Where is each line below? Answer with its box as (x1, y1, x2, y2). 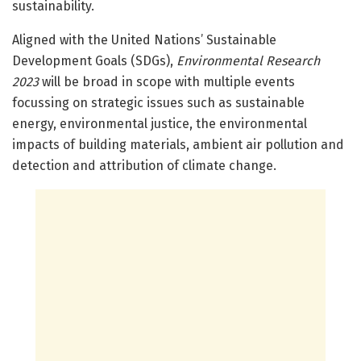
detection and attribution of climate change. (12, 157, 280, 173)
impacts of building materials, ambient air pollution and (12, 136, 344, 152)
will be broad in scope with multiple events (39, 73, 295, 89)
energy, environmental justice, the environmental (12, 115, 307, 131)
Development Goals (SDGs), (12, 52, 176, 68)
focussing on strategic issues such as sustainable (12, 94, 305, 110)
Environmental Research (176, 52, 320, 68)
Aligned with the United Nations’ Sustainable (12, 31, 276, 48)
